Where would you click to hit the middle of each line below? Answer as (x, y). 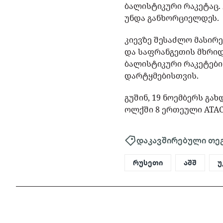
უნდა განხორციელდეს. (172, 18)
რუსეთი (148, 163)
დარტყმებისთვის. (162, 76)
